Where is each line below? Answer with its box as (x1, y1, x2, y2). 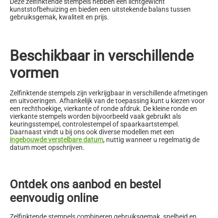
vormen (10, 64, 59, 81)
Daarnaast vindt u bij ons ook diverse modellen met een (10, 127, 174, 136)
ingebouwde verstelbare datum (10, 135, 103, 144)
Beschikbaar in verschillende (10, 47, 194, 64)
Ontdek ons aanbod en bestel (10, 177, 161, 191)
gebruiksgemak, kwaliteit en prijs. (10, 13, 109, 21)
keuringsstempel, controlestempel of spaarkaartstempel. (10, 120, 180, 128)
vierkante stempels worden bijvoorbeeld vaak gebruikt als (10, 112, 181, 120)
